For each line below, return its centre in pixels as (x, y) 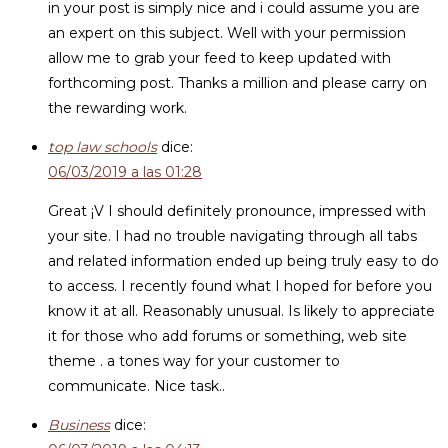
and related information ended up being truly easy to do (243, 261)
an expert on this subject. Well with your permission (227, 33)
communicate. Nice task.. (136, 386)
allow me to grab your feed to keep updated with (219, 58)
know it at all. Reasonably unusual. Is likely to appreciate (241, 311)
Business (79, 425)
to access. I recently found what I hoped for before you (240, 286)
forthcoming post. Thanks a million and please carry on (237, 83)
